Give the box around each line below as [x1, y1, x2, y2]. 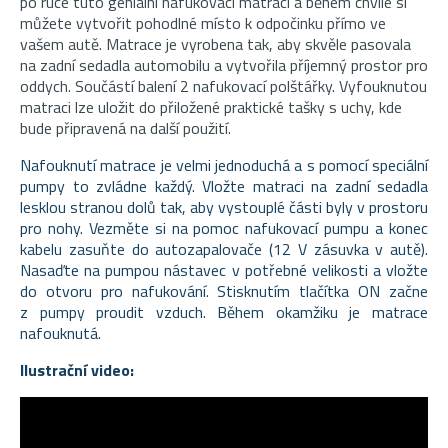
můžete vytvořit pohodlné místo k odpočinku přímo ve [20, 10, 386, 35]
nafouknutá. [20, 320, 101, 345]
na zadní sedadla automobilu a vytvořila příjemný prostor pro [20, 52, 428, 77]
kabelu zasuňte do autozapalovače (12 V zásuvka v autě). [20, 236, 428, 261]
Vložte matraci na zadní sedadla [202, 173, 428, 198]
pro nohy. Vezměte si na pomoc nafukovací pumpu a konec [20, 215, 428, 240]
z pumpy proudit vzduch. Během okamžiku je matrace [20, 299, 428, 324]
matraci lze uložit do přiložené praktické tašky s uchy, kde [20, 94, 402, 119]
